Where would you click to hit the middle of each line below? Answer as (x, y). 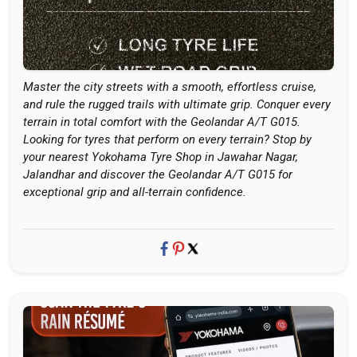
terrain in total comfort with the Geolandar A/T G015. (162, 122)
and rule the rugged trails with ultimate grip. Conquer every (177, 104)
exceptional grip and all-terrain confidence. (135, 192)
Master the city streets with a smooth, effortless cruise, (170, 87)
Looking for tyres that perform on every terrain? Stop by (167, 139)
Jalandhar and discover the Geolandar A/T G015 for (158, 175)
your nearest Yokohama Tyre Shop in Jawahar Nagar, (161, 157)
